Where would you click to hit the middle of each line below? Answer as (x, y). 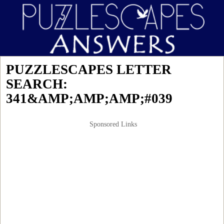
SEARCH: (37, 84)
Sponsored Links (113, 124)
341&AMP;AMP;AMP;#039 (89, 98)
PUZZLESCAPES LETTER (89, 69)
